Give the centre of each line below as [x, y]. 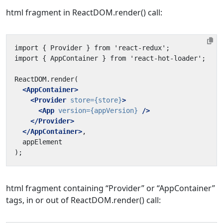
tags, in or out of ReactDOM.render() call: [83, 200]
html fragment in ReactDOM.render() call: [84, 13]
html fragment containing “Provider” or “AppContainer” [111, 188]
